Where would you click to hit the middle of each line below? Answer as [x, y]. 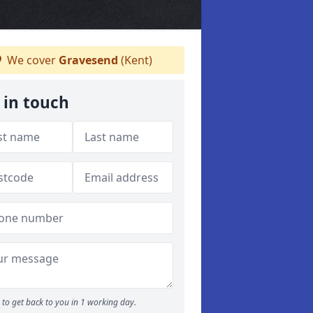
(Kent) [135, 60]
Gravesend [88, 60]
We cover [31, 60]
